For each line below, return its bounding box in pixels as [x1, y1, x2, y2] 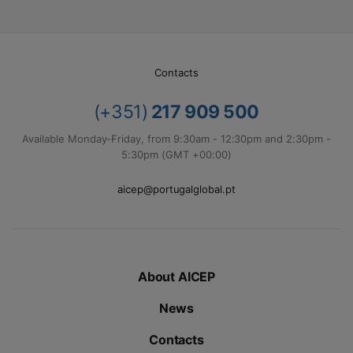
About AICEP [137, 269, 215, 284]
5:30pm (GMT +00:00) [121, 148, 232, 161]
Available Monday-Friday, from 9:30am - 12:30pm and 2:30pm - [22, 132, 331, 145]
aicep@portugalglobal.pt [117, 183, 236, 195]
